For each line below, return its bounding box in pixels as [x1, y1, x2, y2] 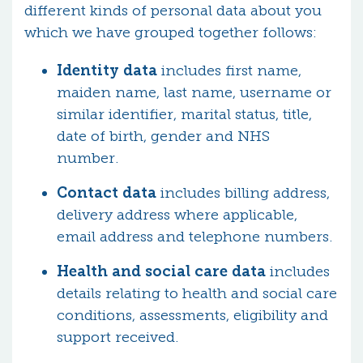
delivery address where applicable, [57, 206, 297, 224]
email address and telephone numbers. [57, 228, 333, 246]
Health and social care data [57, 263, 266, 280]
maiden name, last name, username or [57, 83, 331, 101]
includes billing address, [156, 184, 330, 202]
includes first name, [157, 62, 301, 79]
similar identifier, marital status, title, [57, 105, 312, 123]
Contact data [57, 184, 156, 202]
